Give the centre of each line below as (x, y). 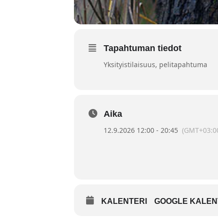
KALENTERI (124, 201)
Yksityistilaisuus (129, 64)
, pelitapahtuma (181, 64)
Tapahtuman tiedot (143, 48)
